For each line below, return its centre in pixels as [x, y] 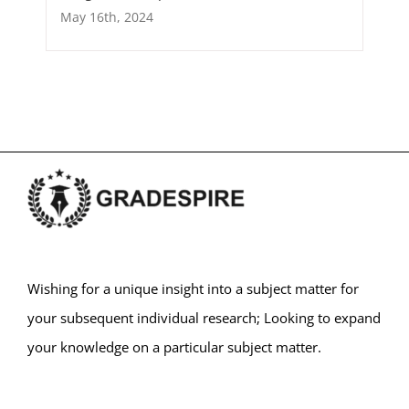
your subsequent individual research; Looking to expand [204, 318]
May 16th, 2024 [107, 16]
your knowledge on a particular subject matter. [174, 347]
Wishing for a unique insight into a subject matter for [193, 289]
